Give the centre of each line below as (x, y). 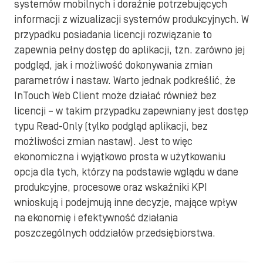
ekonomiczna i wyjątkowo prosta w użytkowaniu (120, 157)
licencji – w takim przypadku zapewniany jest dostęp (131, 111)
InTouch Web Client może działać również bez (115, 96)
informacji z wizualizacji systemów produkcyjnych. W (131, 20)
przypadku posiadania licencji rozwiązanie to (113, 35)
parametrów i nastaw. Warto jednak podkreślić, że (125, 81)
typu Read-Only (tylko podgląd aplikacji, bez (111, 127)
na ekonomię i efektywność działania (96, 218)
